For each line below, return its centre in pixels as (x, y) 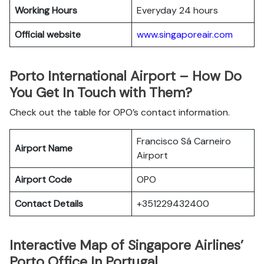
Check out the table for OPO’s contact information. (121, 112)
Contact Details (50, 204)
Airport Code (44, 179)
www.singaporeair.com (185, 34)
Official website (49, 34)
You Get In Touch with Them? (103, 93)
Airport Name (45, 148)
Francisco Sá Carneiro (184, 141)
